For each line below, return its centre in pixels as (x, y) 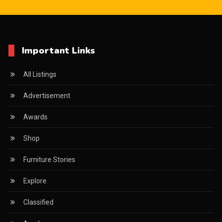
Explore (35, 181)
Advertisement (47, 96)
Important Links (58, 51)
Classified (38, 202)
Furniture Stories (49, 160)
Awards (35, 117)
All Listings (40, 75)
